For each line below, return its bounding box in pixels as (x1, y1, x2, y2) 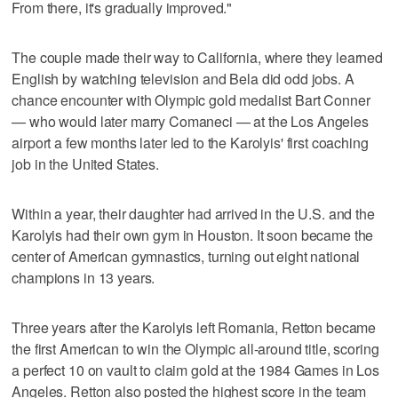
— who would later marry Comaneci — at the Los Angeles (12, 110, 369, 131)
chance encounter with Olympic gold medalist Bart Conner (12, 89, 370, 110)
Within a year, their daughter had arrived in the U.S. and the (12, 203, 375, 224)
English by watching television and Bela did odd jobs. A (12, 68, 354, 89)
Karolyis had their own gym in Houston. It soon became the (12, 224, 374, 245)
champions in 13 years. (12, 267, 155, 288)
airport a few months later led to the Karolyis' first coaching (12, 131, 369, 153)
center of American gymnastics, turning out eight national (12, 245, 361, 267)
